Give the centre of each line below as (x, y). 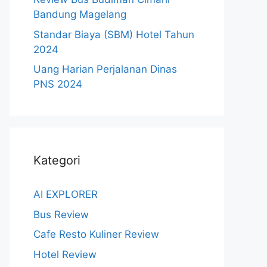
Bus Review (61, 214)
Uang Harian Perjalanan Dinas (105, 69)
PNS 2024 (58, 84)
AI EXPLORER (66, 194)
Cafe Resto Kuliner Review (96, 234)
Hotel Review (65, 254)
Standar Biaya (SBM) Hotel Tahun (114, 34)
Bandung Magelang (80, 14)
